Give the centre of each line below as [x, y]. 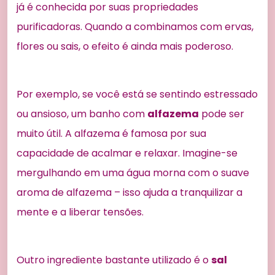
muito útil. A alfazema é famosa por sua [111, 133]
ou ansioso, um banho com [82, 114]
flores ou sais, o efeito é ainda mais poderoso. [125, 46]
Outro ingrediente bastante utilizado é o [114, 260]
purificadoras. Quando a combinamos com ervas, [135, 26]
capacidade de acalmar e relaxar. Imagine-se [127, 153]
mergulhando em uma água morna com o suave [133, 172]
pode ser [222, 114]
